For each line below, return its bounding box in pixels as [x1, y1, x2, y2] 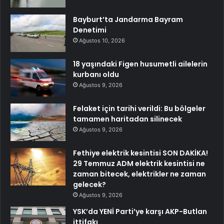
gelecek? [73, 179, 106, 190]
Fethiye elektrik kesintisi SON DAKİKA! [73, 148, 208, 158]
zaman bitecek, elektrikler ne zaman [73, 169, 206, 179]
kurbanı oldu [73, 69, 119, 80]
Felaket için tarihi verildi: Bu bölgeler [73, 103, 205, 114]
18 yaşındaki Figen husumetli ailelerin [73, 59, 207, 69]
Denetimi [73, 25, 106, 35]
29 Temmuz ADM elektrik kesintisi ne [73, 158, 205, 169]
